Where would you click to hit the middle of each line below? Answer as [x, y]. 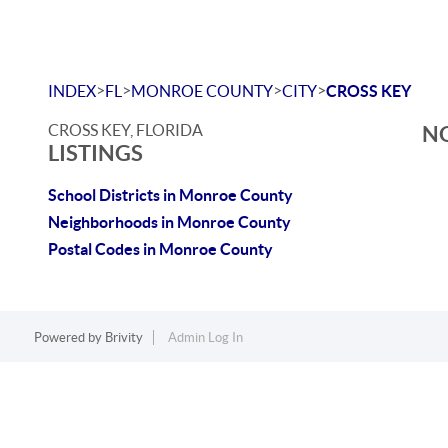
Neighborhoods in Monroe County [169, 222]
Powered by [69, 337]
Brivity [123, 337]
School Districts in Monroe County [170, 195]
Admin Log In [205, 337]
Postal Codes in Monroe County [160, 249]
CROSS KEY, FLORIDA [125, 130]
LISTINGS [95, 152]
